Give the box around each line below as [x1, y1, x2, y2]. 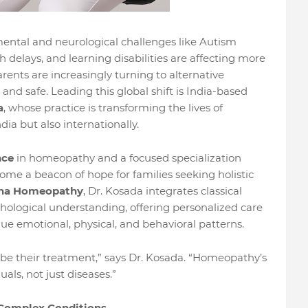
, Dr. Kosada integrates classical [82, 184, 242, 197]
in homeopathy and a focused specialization [13, 151, 241, 164]
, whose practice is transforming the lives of [3, 101, 223, 114]
